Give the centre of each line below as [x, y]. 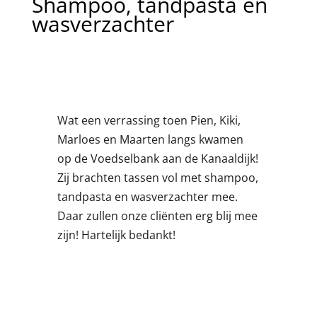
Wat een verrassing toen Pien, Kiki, [149, 120]
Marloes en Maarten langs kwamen [150, 139]
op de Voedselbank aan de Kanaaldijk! [157, 158]
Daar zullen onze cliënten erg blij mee [157, 215]
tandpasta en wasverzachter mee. [147, 196]
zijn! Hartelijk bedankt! [116, 235]
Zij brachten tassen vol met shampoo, [157, 177]
